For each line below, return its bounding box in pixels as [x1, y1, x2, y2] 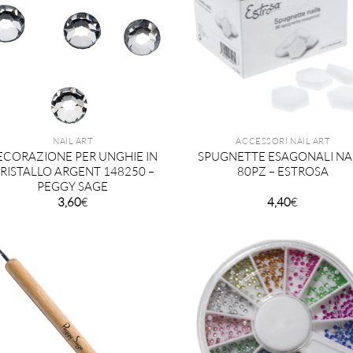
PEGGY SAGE [37, 179, 109, 195]
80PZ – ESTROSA [236, 164, 329, 180]
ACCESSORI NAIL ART [236, 136, 330, 147]
